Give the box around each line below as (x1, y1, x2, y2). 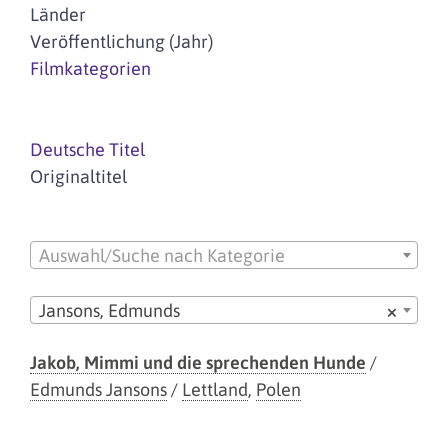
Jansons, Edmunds (39, 299, 180, 321)
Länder (30, 4, 86, 25)
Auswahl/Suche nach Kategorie (39, 245, 285, 267)
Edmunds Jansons (30, 378, 167, 400)
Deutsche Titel (30, 139, 145, 160)
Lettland (182, 378, 248, 400)
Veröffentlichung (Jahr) (30, 31, 213, 52)
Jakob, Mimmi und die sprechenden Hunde (30, 351, 366, 373)
